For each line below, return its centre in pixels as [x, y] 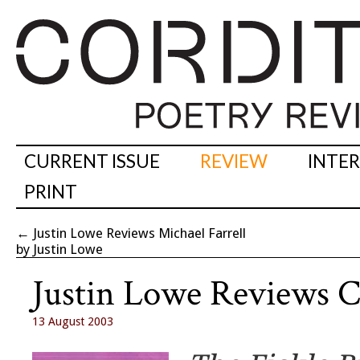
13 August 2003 [73, 322]
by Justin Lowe [59, 250]
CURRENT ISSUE [92, 162]
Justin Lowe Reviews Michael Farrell [139, 233]
